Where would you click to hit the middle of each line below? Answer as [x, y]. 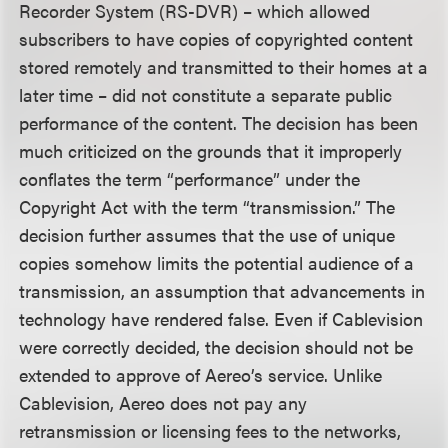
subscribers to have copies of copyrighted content [216, 38]
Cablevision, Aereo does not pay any [163, 402]
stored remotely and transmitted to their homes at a [224, 66]
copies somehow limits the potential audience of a [217, 262]
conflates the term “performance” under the [190, 178]
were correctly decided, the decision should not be [216, 346]
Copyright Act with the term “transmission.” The [207, 206]
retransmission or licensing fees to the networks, [210, 430]
